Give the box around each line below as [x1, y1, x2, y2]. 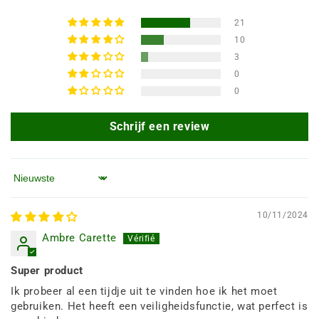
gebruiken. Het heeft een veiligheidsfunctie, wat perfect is [11, 299, 308, 313]
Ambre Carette [42, 231, 117, 244]
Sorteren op [10, 177, 70, 191]
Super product [11, 263, 83, 277]
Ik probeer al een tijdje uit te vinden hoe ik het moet [11, 284, 278, 298]
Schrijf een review [109, 119, 210, 133]
